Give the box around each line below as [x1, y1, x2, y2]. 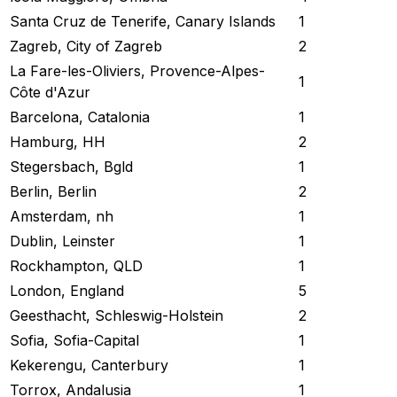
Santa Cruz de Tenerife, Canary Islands [10, 12, 276, 31]
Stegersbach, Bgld [10, 158, 133, 176]
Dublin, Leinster [10, 232, 115, 251]
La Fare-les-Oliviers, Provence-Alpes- [10, 62, 265, 81]
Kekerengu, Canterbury [10, 356, 168, 375]
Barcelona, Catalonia [10, 108, 150, 127]
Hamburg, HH [10, 133, 105, 152]
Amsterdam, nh [10, 207, 113, 226]
